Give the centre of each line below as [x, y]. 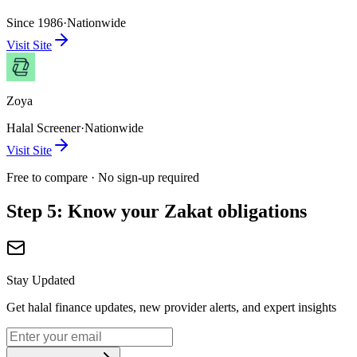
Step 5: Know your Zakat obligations [157, 212]
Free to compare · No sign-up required [103, 178]
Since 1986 [35, 23]
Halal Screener [43, 128]
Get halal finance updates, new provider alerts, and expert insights [171, 307]
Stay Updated [41, 280]
